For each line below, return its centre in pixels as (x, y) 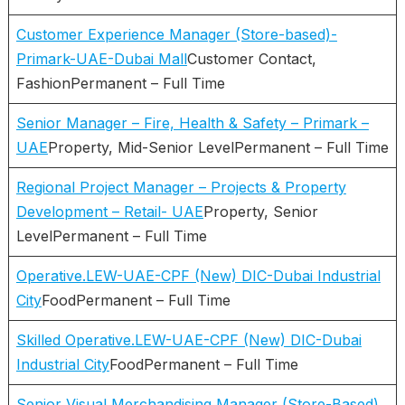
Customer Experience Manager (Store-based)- (176, 34)
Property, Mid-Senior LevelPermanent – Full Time (218, 147)
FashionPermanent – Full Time (120, 83)
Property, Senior (260, 211)
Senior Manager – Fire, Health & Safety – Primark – (192, 122)
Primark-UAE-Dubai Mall (101, 58)
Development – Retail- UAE (109, 211)
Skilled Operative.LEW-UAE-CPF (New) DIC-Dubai (188, 339)
